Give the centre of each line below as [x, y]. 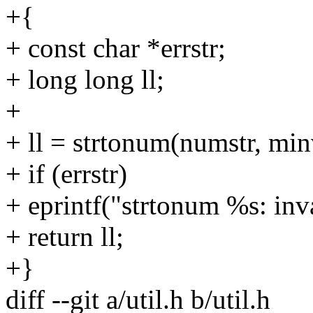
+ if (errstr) [66, 173]
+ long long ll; [85, 79]
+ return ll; [65, 236]
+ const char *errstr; [116, 48]
